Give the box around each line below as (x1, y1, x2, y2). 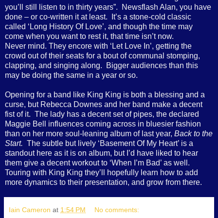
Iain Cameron (9, 205, 51, 214)
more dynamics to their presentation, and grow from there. (5, 178, 202, 186)
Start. (5, 139, 23, 147)
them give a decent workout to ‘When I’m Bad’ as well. (5, 158, 190, 167)
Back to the (174, 129, 213, 138)
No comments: (94, 205, 140, 214)
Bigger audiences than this (106, 61, 198, 70)
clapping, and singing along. (5, 61, 102, 70)
